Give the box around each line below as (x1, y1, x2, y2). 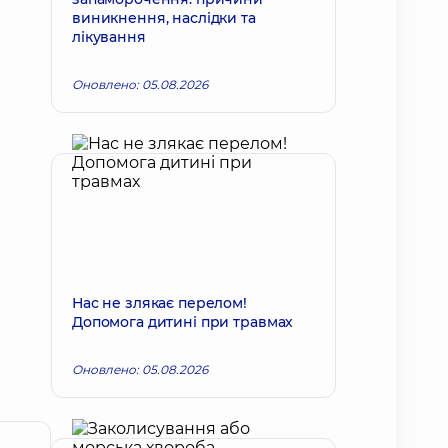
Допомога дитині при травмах (72, 313, 294, 331)
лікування (72, 28, 146, 46)
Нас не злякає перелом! (72, 294, 247, 312)
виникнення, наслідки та (72, 9, 256, 27)
